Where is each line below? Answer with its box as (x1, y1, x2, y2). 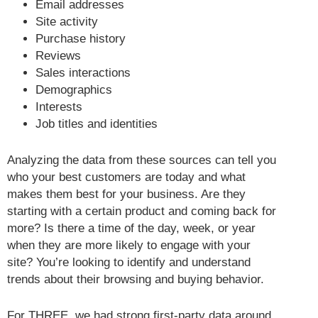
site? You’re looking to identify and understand (7, 255, 251, 269)
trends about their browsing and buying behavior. (7, 272, 264, 286)
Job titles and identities (35, 116, 158, 131)
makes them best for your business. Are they (7, 187, 246, 201)
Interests (35, 99, 82, 114)
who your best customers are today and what (7, 170, 246, 184)
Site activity (35, 14, 98, 28)
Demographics (35, 82, 112, 97)
